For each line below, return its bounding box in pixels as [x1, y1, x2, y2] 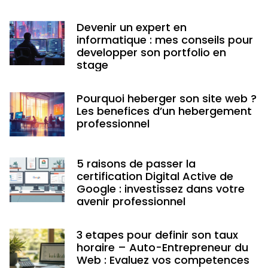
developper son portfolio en [76, 45, 226, 60]
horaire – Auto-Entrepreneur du [76, 240, 248, 255]
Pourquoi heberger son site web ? [76, 91, 257, 106]
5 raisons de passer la [76, 156, 196, 172]
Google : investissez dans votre [76, 181, 245, 197]
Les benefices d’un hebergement [76, 103, 252, 119]
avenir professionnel [76, 194, 185, 209]
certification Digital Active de [76, 169, 233, 184]
